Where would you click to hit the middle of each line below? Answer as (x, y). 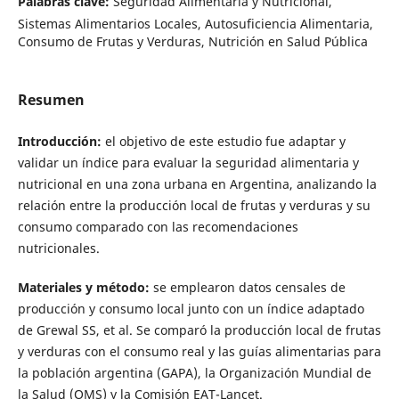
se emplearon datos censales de (247, 287)
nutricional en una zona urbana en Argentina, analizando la (197, 183)
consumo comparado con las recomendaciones (158, 226)
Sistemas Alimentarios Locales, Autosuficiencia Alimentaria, (195, 23)
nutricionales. (58, 248)
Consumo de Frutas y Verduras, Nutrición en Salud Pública (192, 41)
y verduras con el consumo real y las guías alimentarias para (199, 351)
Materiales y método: (83, 287)
